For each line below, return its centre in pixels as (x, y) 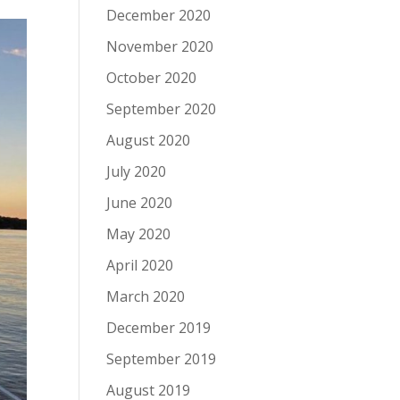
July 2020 (137, 171)
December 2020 (159, 15)
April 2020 (140, 265)
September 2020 (162, 109)
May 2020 (139, 234)
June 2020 (140, 203)
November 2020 (160, 46)
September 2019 (162, 359)
